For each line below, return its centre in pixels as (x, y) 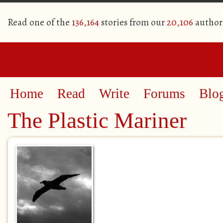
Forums (164, 94)
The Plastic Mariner (97, 120)
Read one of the (40, 22)
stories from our (133, 22)
